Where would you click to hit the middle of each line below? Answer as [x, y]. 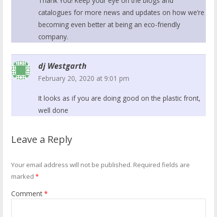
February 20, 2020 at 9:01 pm [84, 78]
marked [23, 176]
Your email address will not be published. [72, 164]
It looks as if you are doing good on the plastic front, [120, 98]
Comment [28, 193]
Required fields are [162, 164]
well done [54, 110]
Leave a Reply [42, 139]
